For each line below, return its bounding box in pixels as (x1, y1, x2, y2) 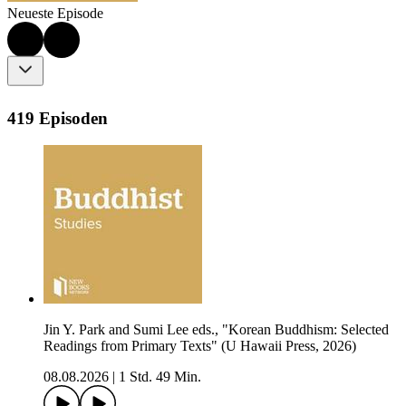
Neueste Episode (7, 5, 103, 22)
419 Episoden (7, 108, 108, 128)
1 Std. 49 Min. (119, 369, 201, 385)
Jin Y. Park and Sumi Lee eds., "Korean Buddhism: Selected (43, 322, 389, 338)
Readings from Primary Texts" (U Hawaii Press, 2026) (43, 338, 356, 354)
